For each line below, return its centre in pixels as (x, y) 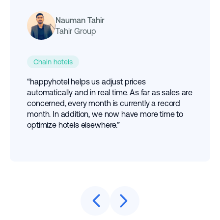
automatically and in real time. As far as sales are (110, 93)
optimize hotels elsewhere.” (73, 125)
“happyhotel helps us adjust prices (86, 82)
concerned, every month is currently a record (104, 103)
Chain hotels (53, 62)
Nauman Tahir (80, 20)
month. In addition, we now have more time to (105, 114)
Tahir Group (76, 31)
